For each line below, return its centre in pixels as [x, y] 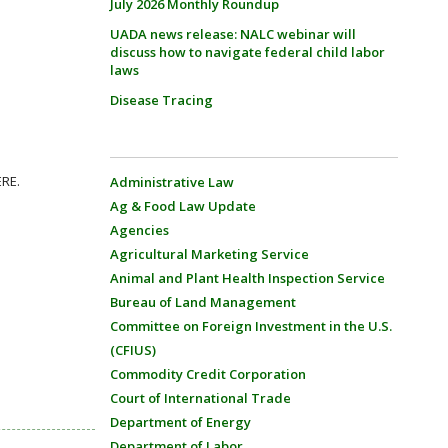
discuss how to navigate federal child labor [247, 52]
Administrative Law [171, 182]
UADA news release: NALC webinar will [232, 34]
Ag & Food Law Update [182, 206]
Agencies [139, 230]
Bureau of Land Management [202, 302]
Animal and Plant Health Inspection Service [247, 278]
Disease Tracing [161, 100]
